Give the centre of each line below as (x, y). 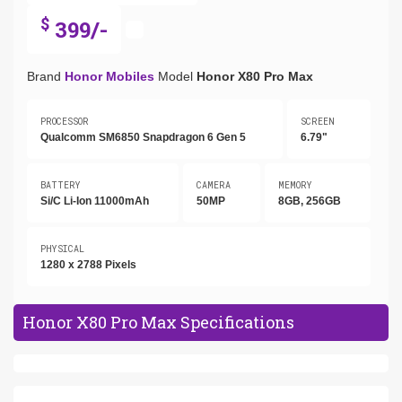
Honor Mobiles (109, 76)
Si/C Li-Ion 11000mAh (95, 201)
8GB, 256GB (310, 201)
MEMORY (295, 185)
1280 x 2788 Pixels (88, 264)
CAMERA (214, 185)
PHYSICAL (62, 249)
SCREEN (317, 121)
